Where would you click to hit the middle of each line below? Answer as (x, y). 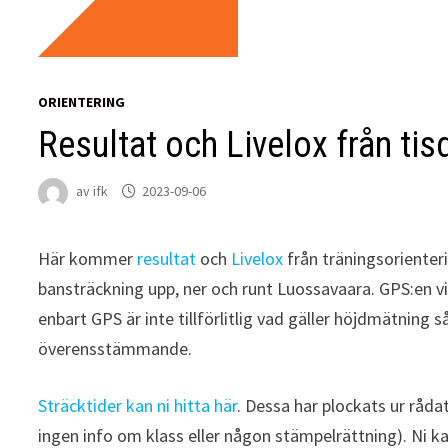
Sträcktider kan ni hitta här (138, 405)
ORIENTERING (82, 102)
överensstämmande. (115, 348)
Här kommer (88, 258)
